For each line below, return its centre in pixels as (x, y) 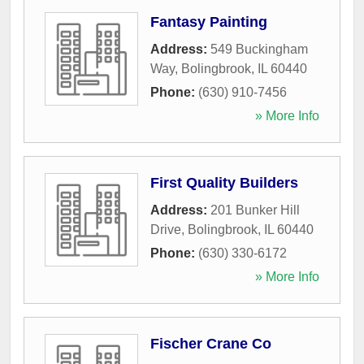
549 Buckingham (259, 49)
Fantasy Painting (209, 22)
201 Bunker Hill (255, 210)
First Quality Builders (224, 182)
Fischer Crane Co (211, 343)
